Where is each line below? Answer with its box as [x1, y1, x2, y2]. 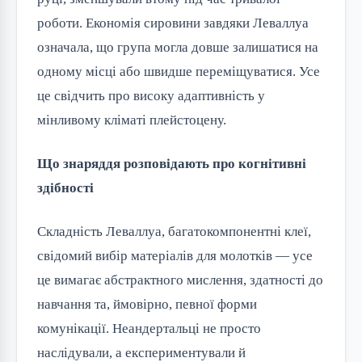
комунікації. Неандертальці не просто [37, 321, 261, 337]
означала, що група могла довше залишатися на [37, 40, 318, 56]
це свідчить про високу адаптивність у [37, 88, 265, 104]
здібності [37, 180, 94, 196]
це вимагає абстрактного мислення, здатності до [37, 272, 323, 288]
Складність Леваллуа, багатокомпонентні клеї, [37, 224, 311, 240]
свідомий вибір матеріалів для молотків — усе [37, 248, 313, 264]
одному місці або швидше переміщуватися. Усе [37, 64, 320, 80]
